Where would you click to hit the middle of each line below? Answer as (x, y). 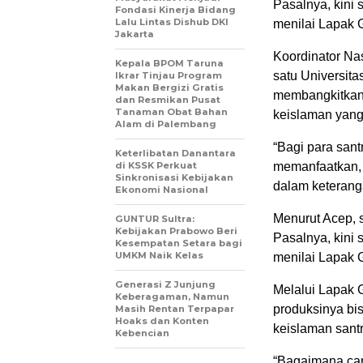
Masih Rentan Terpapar (175, 309)
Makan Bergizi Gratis (169, 88)
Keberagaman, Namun (172, 297)
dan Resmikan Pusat (168, 100)
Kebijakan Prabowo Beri (176, 231)
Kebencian (142, 333)
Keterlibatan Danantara (175, 154)
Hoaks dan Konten (162, 321)
